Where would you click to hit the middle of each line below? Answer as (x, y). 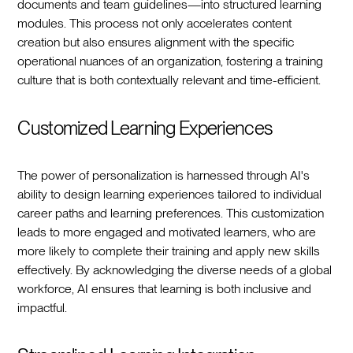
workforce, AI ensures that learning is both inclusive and (165, 288)
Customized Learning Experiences (145, 128)
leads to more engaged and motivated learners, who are (167, 232)
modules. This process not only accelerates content (155, 23)
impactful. (43, 307)
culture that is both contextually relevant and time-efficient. (169, 80)
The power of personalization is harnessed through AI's (164, 175)
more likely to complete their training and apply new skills (169, 251)
